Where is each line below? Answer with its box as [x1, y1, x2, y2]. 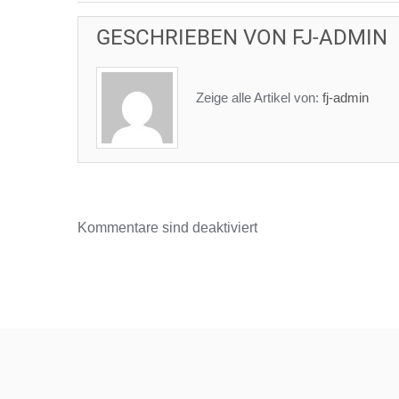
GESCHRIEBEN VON [96, 24, 292, 50]
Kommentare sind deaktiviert [77, 219, 257, 235]
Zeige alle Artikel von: [196, 90, 322, 106]
